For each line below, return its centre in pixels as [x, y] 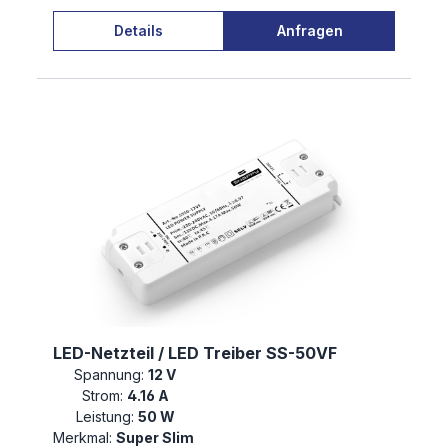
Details [138, 30]
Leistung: [104, 417]
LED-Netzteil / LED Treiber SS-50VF [247, 353]
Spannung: [109, 375]
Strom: [102, 396]
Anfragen [309, 30]
